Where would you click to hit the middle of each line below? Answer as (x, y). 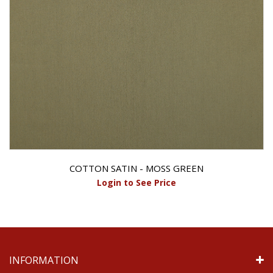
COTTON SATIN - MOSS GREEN (136, 168)
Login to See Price (136, 183)
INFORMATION (44, 261)
